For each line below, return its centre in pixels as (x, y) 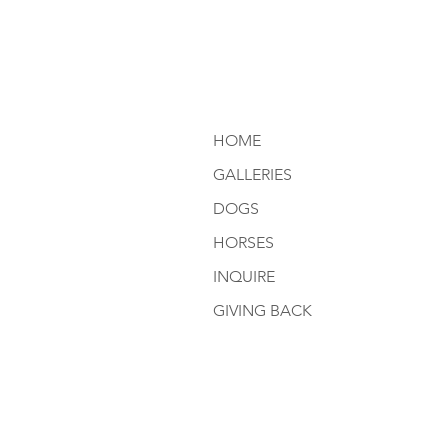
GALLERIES (252, 174)
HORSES (243, 242)
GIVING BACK (262, 310)
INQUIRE (243, 276)
